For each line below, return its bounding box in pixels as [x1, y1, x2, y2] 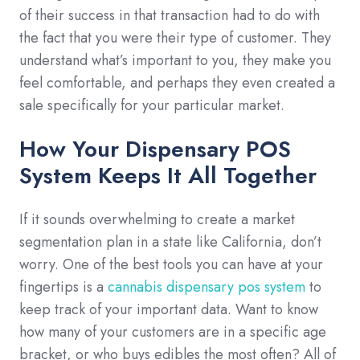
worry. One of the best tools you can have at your [19, 253, 323, 275]
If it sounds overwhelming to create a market [19, 208, 295, 230]
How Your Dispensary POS [19, 132, 291, 166]
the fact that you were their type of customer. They [19, 27, 331, 48]
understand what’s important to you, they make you [19, 49, 331, 71]
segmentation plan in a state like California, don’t [19, 231, 321, 252]
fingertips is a [19, 276, 104, 297]
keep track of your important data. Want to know [19, 298, 318, 320]
